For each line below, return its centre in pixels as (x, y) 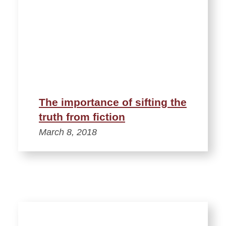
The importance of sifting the (113, 102)
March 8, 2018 (68, 132)
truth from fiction (82, 117)
